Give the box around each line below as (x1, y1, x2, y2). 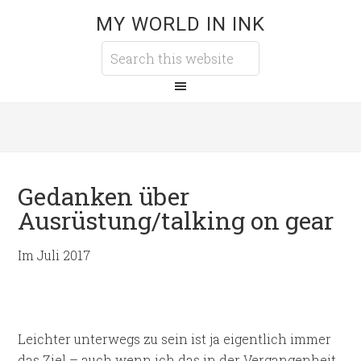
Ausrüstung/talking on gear (18, 205, 334, 236)
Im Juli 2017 (18, 247, 91, 263)
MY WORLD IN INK (96, 13, 265, 35)
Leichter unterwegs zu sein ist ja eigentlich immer (18, 330, 332, 347)
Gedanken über (18, 180, 190, 212)
